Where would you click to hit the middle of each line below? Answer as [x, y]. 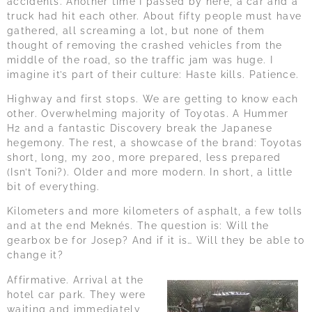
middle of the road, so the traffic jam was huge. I [140, 60]
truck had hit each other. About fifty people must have [155, 16]
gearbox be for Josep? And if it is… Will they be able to [156, 241]
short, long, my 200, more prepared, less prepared [144, 158]
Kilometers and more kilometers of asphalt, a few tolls [155, 211]
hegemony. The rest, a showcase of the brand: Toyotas [155, 143]
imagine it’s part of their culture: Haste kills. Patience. [153, 74]
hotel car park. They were [77, 294]
